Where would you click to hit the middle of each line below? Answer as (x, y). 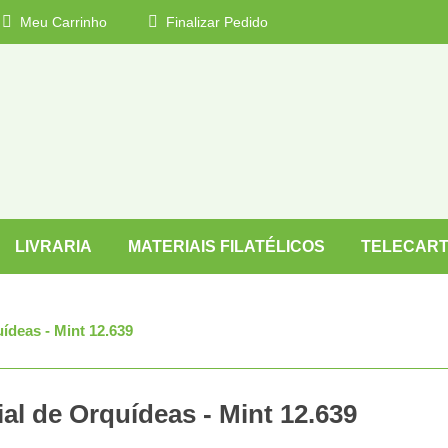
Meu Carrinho (61, 22)
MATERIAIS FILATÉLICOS (226, 246)
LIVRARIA (53, 246)
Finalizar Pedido (215, 22)
